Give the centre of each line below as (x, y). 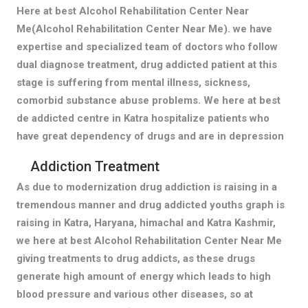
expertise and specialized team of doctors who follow (147, 46)
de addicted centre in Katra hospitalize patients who (143, 118)
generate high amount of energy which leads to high (143, 276)
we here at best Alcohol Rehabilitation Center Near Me (149, 240)
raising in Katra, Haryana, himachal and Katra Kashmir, (146, 222)
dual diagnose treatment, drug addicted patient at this (146, 64)
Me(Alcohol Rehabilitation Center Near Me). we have (144, 29)
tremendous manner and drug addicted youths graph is (150, 205)
